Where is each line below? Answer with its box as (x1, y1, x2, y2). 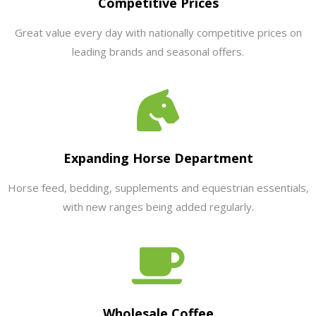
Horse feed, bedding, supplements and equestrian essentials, (7, 181, 309, 195)
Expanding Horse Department (63, 150, 253, 166)
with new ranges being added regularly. (62, 200, 254, 214)
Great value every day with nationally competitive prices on (14, 25, 302, 39)
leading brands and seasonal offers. (72, 44, 244, 59)
